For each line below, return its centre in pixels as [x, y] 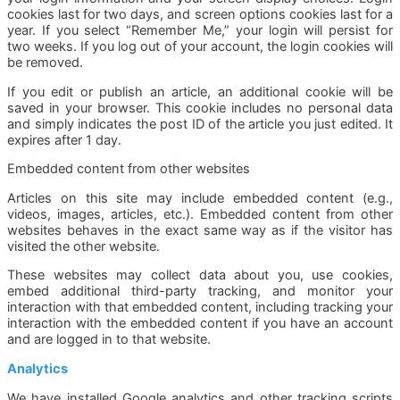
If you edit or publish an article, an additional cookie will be [200, 92]
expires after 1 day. [64, 140]
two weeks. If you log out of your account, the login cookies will [200, 47]
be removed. [45, 63]
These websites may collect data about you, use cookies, [200, 275]
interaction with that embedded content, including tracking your [200, 308]
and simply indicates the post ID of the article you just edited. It [200, 124]
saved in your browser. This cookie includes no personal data [200, 108]
